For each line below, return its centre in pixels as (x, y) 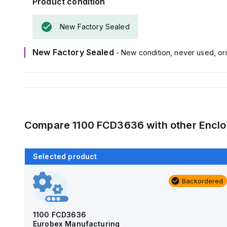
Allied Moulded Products (79, 207)
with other (172, 125)
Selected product (65, 156)
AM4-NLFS (53, 198)
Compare (49, 125)
